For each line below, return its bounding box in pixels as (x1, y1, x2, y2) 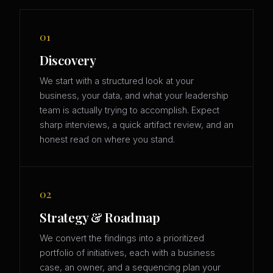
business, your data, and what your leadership (40, 90, 229, 102)
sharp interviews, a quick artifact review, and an (40, 119, 233, 131)
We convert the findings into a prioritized (40, 233, 204, 244)
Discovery (40, 51, 96, 69)
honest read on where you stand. (40, 134, 175, 146)
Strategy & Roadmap (40, 208, 160, 226)
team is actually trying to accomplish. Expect (40, 105, 219, 116)
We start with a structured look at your (40, 76, 194, 87)
